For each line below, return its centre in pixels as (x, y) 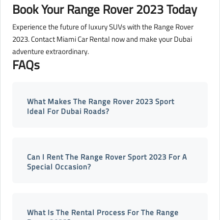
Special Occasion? (59, 167)
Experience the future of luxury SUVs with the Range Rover (103, 27)
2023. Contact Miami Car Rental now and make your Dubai (102, 39)
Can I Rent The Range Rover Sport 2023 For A (107, 157)
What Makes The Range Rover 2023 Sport (101, 102)
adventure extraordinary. (51, 52)
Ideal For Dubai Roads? (68, 111)
